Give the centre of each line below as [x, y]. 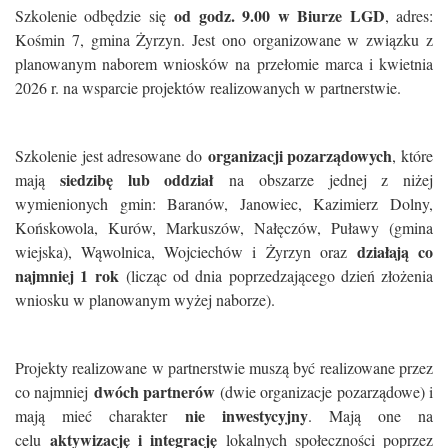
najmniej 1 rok [67, 275]
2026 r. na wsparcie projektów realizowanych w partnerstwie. [208, 87]
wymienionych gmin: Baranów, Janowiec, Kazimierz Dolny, [224, 203]
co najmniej [54, 391]
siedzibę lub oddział [136, 179]
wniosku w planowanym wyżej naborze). [145, 299]
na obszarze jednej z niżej [323, 179]
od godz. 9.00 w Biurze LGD [279, 15]
